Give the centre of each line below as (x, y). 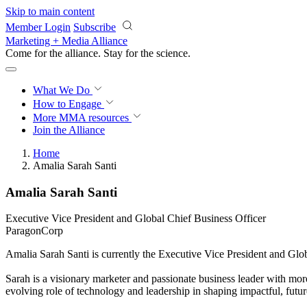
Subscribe (95, 27)
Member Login (38, 27)
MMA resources (93, 118)
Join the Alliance (69, 130)
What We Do (63, 90)
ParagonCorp (34, 231)
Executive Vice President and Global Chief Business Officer (136, 219)
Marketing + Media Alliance (66, 41)
